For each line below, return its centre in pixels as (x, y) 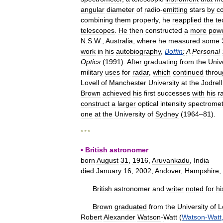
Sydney (167, 114)
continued (188, 72)
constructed (164, 30)
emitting (175, 9)
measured (184, 41)
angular (93, 9)
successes (174, 93)
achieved (117, 93)
